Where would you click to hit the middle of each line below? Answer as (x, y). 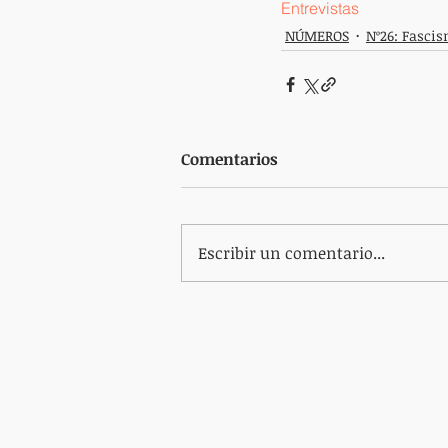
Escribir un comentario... (291, 253)
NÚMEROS (317, 35)
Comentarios (229, 159)
